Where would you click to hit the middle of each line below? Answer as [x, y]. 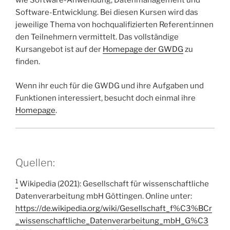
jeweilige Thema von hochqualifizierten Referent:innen [114, 25]
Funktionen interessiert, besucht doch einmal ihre [106, 98]
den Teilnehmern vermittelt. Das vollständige [97, 37]
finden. [28, 62]
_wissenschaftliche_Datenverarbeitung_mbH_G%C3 [112, 221]
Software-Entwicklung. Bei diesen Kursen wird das [107, 13]
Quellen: [35, 162]
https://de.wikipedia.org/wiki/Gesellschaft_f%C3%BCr [114, 208]
